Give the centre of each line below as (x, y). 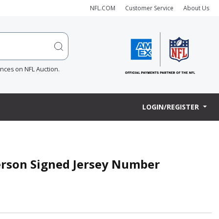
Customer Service (149, 8)
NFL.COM (103, 8)
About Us (196, 8)
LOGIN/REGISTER (172, 107)
